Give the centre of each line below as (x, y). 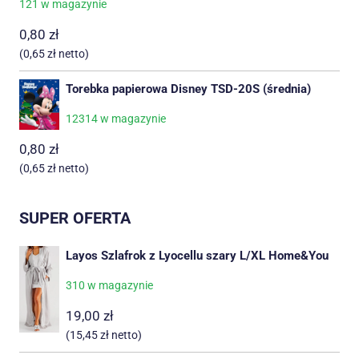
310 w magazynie (109, 285)
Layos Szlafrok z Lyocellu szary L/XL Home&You (197, 255)
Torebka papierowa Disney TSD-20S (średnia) (188, 89)
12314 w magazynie (116, 119)
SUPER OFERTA (75, 218)
